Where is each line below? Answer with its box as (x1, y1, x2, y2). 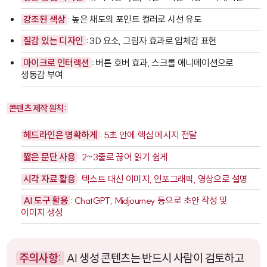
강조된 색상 (23, 13, 66, 25)
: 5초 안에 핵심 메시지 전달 (99, 129, 197, 141)
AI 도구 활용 (23, 195, 69, 207)
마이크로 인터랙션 (23, 57, 89, 69)
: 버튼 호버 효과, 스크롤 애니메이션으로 (91, 57, 234, 69)
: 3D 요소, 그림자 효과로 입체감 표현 (85, 35, 217, 47)
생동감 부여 (21, 69, 63, 80)
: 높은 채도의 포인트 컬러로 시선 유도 (67, 13, 202, 25)
